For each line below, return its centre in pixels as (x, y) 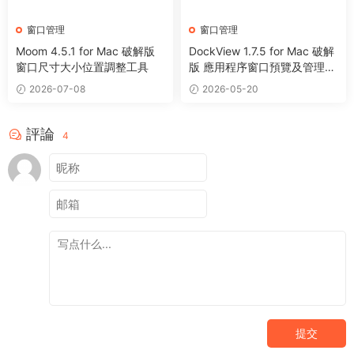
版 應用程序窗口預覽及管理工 (262, 67)
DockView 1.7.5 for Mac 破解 (262, 51)
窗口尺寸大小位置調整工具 (82, 67)
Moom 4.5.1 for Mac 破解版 (85, 51)
